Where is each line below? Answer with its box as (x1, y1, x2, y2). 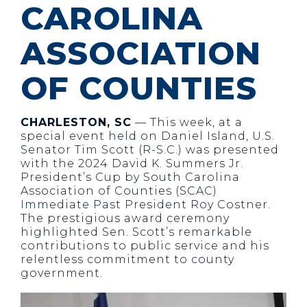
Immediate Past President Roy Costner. (21, 198, 271, 211)
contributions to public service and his (21, 239, 269, 252)
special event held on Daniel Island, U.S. (21, 130, 275, 143)
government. (21, 267, 106, 280)
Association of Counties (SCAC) (21, 184, 217, 197)
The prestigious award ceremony (21, 212, 230, 225)
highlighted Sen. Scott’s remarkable (21, 225, 252, 238)
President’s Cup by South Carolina (21, 171, 240, 184)
